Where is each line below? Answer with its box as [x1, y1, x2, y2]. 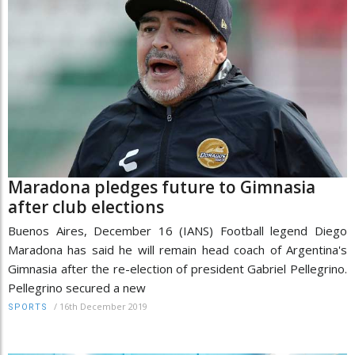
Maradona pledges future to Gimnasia [8, 176, 315, 199]
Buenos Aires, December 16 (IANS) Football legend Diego [8, 223, 347, 239]
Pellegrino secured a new [8, 280, 146, 296]
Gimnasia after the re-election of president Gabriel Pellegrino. [8, 261, 347, 277]
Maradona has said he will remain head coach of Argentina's [8, 242, 347, 258]
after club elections [8, 196, 164, 219]
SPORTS [8, 302, 48, 313]
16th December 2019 [59, 300, 147, 313]
